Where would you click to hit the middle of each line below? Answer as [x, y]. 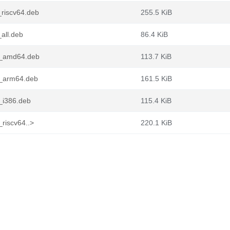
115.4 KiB [156, 101]
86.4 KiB [154, 34]
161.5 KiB [156, 79]
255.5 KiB [156, 12]
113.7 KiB [156, 56]
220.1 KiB [156, 123]
